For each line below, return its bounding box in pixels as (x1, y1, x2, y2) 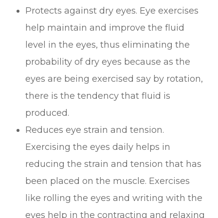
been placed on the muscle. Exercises (25, 175, 190, 186)
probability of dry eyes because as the (25, 56, 191, 67)
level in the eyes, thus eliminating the (25, 39, 190, 50)
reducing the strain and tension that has (25, 158, 202, 169)
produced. (25, 107, 70, 118)
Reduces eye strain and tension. (25, 124, 164, 135)
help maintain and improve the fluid (25, 22, 185, 33)
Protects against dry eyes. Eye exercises (25, 5, 199, 16)
